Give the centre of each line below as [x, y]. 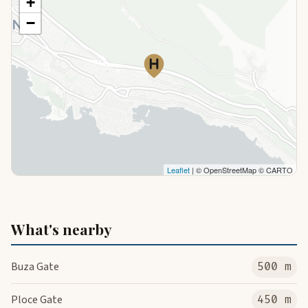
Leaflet [178, 169]
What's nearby [61, 229]
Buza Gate [35, 266]
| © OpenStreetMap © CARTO [241, 169]
